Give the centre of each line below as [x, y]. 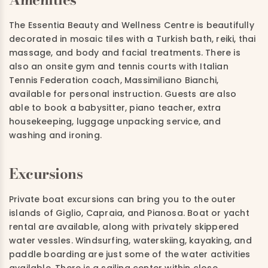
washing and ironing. [57, 135]
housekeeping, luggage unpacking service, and [115, 122]
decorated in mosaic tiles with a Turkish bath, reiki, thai [133, 39]
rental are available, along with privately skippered [124, 227]
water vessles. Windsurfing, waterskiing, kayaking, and [130, 241]
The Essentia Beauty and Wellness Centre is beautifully [132, 25]
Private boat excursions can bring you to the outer [123, 200]
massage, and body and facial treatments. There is [125, 53]
